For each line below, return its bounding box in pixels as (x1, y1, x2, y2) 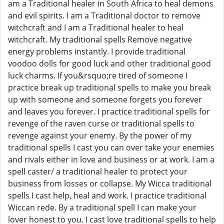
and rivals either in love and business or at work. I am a (8, 154, 214, 165)
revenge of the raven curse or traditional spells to (8, 118, 194, 129)
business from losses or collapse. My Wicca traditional (8, 178, 211, 189)
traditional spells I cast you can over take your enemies (8, 142, 214, 153)
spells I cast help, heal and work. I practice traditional (8, 190, 206, 201)
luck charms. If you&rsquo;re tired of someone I (8, 70, 187, 81)
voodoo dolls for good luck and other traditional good (8, 58, 211, 69)
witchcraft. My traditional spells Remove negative (8, 34, 192, 45)
